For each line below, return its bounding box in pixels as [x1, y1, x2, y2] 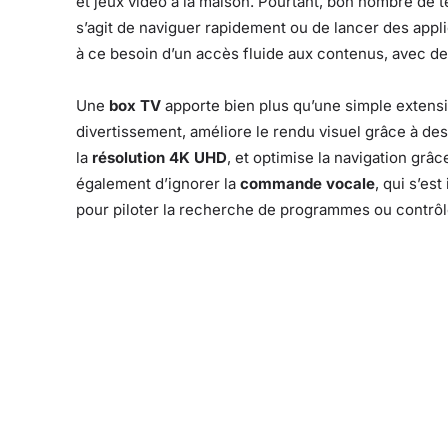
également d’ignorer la [76, 174, 240, 194]
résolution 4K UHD [92, 148, 227, 168]
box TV [109, 96, 161, 116]
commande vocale [240, 174, 375, 194]
